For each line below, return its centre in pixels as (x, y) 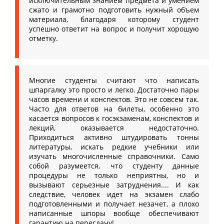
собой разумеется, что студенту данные (114, 166)
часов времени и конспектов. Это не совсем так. (114, 99)
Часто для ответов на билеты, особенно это (114, 109)
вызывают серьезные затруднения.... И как (114, 185)
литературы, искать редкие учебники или (114, 147)
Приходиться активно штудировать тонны (114, 137)
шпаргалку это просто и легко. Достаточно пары (114, 90)
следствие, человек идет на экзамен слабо (114, 194)
